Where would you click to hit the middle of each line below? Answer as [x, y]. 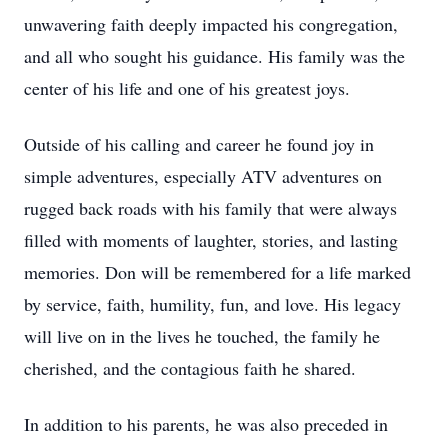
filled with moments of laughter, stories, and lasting [211, 240]
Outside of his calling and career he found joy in [199, 144]
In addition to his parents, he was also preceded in [206, 424]
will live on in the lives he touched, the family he [202, 336]
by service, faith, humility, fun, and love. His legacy [212, 304]
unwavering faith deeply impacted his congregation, [211, 24]
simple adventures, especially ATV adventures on [203, 176]
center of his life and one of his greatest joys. [187, 88]
